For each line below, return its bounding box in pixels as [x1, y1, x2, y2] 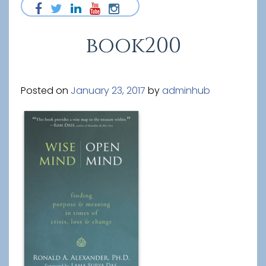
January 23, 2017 [71, 84, 145, 97]
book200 [85, 31, 181, 60]
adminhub [162, 84, 210, 97]
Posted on [21, 84, 71, 97]
